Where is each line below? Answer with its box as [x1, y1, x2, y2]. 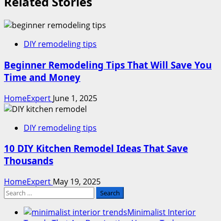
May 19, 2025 [53, 176, 101, 187]
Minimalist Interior [127, 207, 196, 218]
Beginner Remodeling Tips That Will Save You [4, 58, 212, 71]
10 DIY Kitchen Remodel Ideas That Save [4, 142, 188, 155]
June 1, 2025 [53, 92, 97, 104]
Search [3, 186, 29, 198]
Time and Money [4, 71, 80, 83]
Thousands [4, 154, 53, 167]
